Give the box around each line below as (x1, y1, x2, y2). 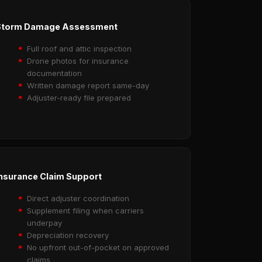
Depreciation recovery (26, 230, 109, 240)
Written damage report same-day (26, 81, 149, 91)
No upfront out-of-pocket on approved (26, 242, 169, 252)
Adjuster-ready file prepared (26, 93, 131, 103)
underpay (26, 218, 62, 227)
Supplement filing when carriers (26, 205, 144, 215)
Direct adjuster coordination (26, 193, 129, 203)
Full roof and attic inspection (26, 44, 132, 54)
